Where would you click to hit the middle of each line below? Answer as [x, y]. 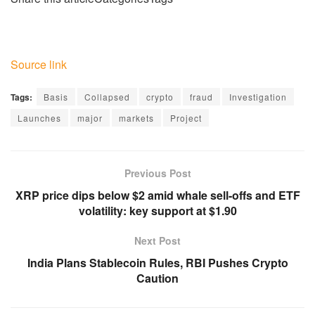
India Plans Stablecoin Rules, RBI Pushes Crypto [157, 263]
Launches [39, 117]
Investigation [258, 96]
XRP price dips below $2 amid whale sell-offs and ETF [157, 195]
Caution [157, 278]
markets [136, 117]
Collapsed [107, 96]
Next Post [157, 240]
